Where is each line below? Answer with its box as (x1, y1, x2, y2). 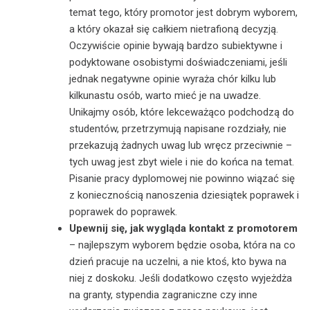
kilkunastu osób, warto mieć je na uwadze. (69, 89, 261, 102)
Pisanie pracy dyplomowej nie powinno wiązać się (69, 172, 295, 185)
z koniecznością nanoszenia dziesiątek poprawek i (69, 188, 299, 201)
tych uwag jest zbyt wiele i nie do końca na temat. (69, 155, 294, 168)
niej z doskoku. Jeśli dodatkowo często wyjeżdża (69, 271, 292, 284)
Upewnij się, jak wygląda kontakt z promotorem (69, 221, 298, 235)
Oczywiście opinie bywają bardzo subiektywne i (69, 39, 282, 52)
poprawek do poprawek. (69, 205, 177, 218)
